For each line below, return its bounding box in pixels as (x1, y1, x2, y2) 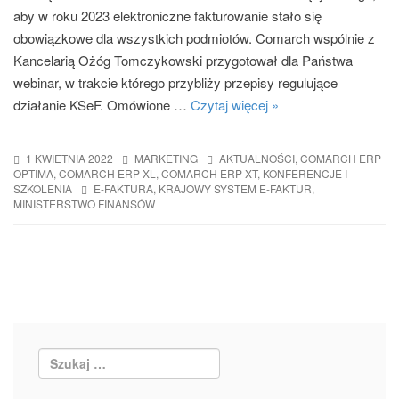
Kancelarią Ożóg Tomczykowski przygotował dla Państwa (13, 51, 353, 69)
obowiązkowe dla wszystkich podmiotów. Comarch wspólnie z (13, 28, 375, 47)
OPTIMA (13, 166, 53, 182)
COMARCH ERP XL (59, 166, 156, 182)
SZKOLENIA (13, 181, 72, 197)
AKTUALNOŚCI (219, 151, 295, 167)
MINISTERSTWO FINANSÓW (13, 196, 155, 212)
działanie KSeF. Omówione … (13, 95, 191, 114)
